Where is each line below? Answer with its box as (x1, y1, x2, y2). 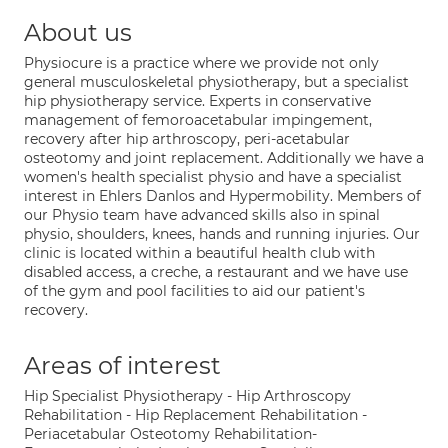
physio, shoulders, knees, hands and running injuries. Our (24, 225, 420, 243)
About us (24, 18, 132, 47)
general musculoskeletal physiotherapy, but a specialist (24, 73, 409, 91)
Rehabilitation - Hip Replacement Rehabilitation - (24, 406, 367, 424)
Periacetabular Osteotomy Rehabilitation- (24, 425, 317, 443)
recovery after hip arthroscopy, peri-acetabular (24, 130, 350, 148)
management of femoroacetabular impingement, (24, 111, 372, 129)
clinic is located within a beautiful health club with (24, 244, 375, 262)
